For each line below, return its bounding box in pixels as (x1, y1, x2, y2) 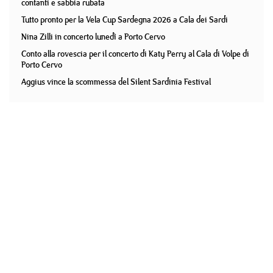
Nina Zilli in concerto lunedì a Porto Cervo (21, 30, 165, 43)
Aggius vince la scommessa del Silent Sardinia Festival (21, 76, 211, 88)
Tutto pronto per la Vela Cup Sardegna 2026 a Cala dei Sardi (21, 13, 228, 26)
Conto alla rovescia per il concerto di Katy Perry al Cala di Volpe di (21, 48, 249, 60)
